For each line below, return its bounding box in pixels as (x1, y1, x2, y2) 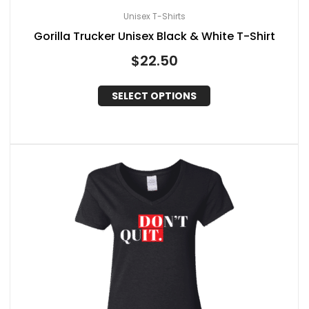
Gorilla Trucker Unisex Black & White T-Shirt (33, 28, 275, 44)
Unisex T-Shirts (123, 10, 186, 22)
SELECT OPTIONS (112, 89, 197, 103)
